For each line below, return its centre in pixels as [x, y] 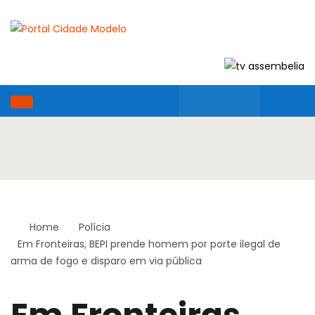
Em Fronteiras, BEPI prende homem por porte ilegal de [149, 244]
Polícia [95, 227]
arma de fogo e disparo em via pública [106, 261]
